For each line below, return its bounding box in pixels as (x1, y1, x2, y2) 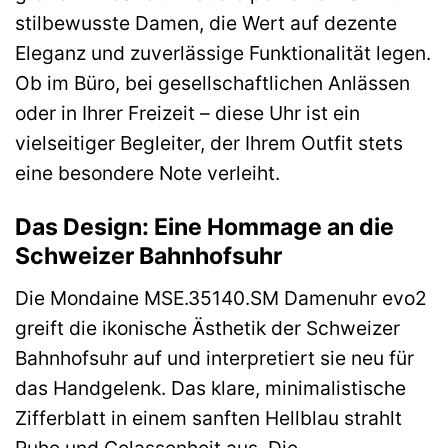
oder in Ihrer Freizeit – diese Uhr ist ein (15, 101, 360, 126)
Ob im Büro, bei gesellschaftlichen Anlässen (15, 71, 410, 96)
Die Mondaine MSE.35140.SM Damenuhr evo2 (15, 285, 427, 310)
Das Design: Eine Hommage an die (15, 213, 394, 242)
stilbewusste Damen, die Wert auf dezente (15, 11, 397, 36)
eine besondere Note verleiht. (15, 161, 280, 186)
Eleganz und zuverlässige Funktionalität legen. (15, 41, 431, 66)
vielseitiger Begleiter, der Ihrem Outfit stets (15, 131, 403, 156)
